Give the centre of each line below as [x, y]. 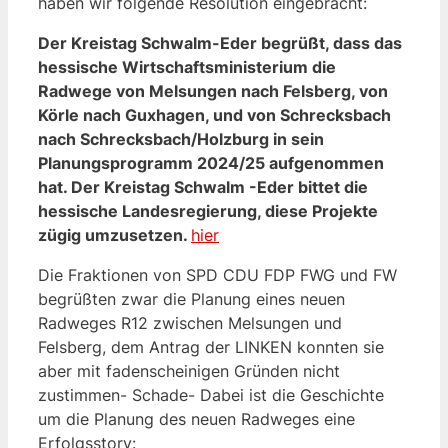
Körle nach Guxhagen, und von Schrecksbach [214, 114]
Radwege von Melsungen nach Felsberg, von [213, 90]
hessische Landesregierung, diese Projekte [208, 210]
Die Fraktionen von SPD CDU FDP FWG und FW [217, 274]
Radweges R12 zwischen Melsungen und [190, 322]
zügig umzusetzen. [114, 234]
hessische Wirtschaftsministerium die [187, 66]
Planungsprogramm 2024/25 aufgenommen [211, 162]
